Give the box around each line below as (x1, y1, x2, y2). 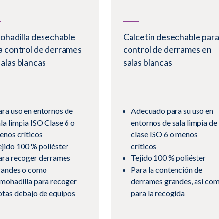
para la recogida (131, 188, 185, 198)
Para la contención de (131, 165, 202, 175)
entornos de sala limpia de (131, 118, 217, 128)
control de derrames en (123, 44, 212, 55)
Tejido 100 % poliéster (131, 153, 206, 163)
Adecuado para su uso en (131, 106, 213, 116)
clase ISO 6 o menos (131, 130, 197, 139)
